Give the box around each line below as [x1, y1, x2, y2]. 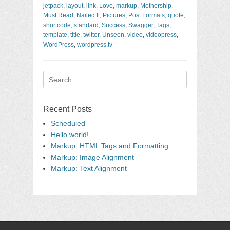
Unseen [102, 31, 124, 39]
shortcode [43, 22, 71, 29]
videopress [146, 31, 177, 39]
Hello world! [51, 130, 89, 139]
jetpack [43, 2, 63, 9]
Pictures [103, 12, 125, 19]
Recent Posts [43, 105, 92, 113]
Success [102, 22, 125, 29]
